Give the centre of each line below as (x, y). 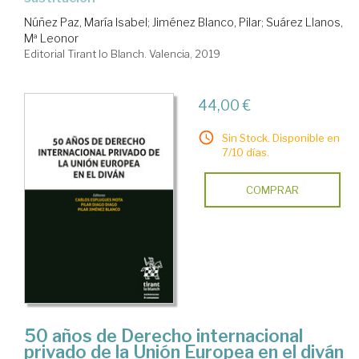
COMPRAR (272, 190)
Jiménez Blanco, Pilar (207, 22)
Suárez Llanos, (305, 22)
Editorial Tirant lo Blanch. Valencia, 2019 (122, 54)
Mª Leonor (51, 38)
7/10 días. (245, 153)
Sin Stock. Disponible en (280, 138)
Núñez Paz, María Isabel (86, 22)
